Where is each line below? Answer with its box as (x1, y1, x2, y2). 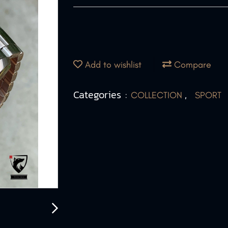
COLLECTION (131, 90, 185, 101)
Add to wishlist (82, 59, 141, 70)
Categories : (73, 87, 131, 102)
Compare (172, 59, 211, 70)
